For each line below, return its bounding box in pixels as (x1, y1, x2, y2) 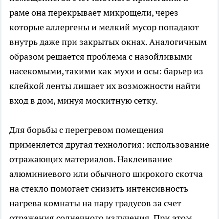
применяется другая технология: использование (9, 139, 209, 151)
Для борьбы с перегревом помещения (9, 124, 164, 136)
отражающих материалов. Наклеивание (9, 153, 172, 165)
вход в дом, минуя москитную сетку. (9, 95, 158, 107)
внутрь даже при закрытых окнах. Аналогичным (9, 36, 207, 48)
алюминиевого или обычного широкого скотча (9, 168, 203, 180)
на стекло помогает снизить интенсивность (9, 183, 188, 195)
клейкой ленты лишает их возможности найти (9, 80, 200, 92)
